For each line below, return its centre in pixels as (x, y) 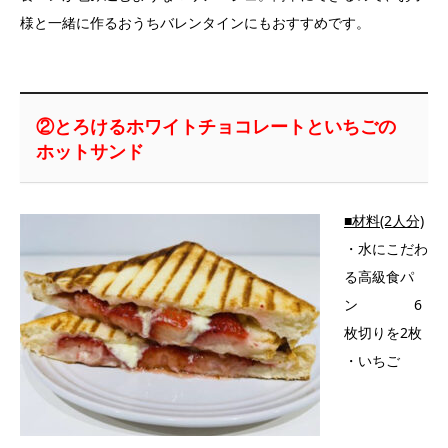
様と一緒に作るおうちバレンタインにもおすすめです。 (195, 23)
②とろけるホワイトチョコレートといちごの (216, 125)
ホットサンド (90, 150)
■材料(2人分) (384, 221)
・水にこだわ (386, 249)
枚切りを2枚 (383, 333)
